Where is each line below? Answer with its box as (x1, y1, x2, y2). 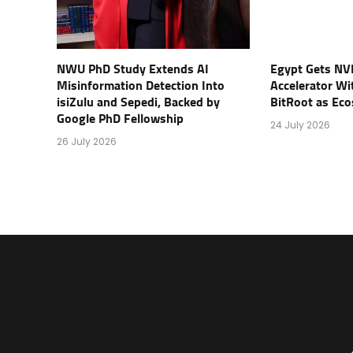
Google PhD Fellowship (57, 112, 184, 125)
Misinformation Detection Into (57, 79, 225, 92)
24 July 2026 (270, 117, 331, 132)
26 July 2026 (57, 134, 117, 148)
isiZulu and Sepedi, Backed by (57, 95, 220, 109)
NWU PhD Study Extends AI (57, 62, 209, 76)
